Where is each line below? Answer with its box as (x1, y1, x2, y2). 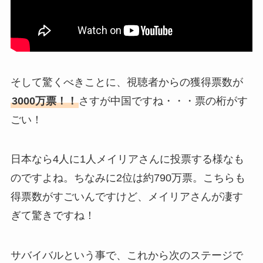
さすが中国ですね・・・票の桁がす (78, 95, 248, 107)
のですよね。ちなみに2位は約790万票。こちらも (10, 172, 245, 184)
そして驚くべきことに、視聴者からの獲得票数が (10, 76, 243, 88)
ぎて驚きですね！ (10, 210, 95, 222)
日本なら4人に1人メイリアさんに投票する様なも (10, 153, 244, 166)
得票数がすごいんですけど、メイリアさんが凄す (10, 191, 243, 203)
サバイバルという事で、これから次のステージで (10, 249, 243, 262)
